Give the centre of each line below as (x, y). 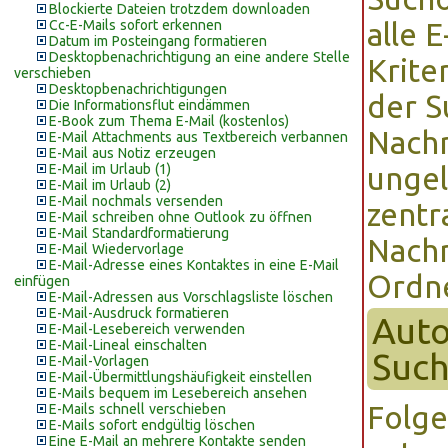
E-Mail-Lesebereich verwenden (147, 329)
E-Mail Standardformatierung (139, 233)
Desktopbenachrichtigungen (138, 89)
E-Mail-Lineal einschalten (128, 345)
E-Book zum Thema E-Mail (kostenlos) (169, 121)
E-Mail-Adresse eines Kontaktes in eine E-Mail (194, 265)
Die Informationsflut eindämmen (149, 105)
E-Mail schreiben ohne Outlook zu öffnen (180, 217)
